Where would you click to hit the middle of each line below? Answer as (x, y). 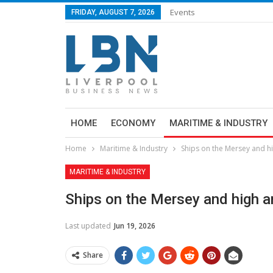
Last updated (89, 226)
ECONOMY (133, 123)
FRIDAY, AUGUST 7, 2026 (113, 12)
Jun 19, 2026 (135, 226)
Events (183, 12)
